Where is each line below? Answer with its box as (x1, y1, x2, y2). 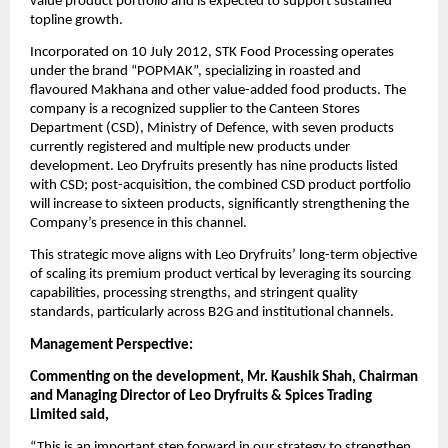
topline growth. (30, 12, 123, 28)
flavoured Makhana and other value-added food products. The (30, 83, 406, 99)
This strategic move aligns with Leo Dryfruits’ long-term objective (30, 248, 417, 264)
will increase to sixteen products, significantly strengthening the (30, 197, 409, 213)
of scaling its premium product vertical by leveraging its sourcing (30, 267, 411, 283)
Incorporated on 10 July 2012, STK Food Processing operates (30, 45, 394, 61)
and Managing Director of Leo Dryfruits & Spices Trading (30, 389, 372, 405)
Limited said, (30, 408, 109, 424)
